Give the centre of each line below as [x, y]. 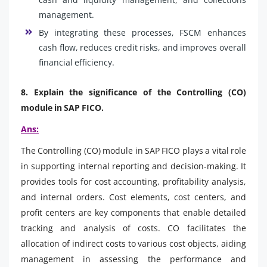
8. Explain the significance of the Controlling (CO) [133, 92]
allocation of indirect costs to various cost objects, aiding [133, 243]
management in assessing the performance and [133, 259]
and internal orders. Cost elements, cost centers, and [133, 197]
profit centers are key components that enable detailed [133, 212]
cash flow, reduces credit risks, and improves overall [142, 47]
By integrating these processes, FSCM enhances [142, 32]
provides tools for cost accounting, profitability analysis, [133, 181]
